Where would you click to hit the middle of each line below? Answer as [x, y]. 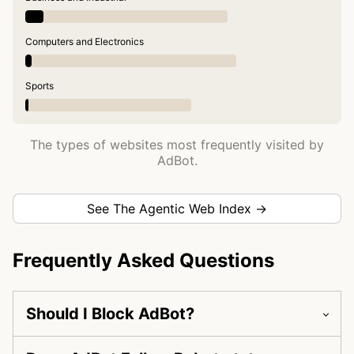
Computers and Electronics [85, 42]
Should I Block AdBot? [110, 314]
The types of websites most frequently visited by [177, 145]
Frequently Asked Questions [143, 261]
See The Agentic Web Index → [177, 209]
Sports [40, 86]
